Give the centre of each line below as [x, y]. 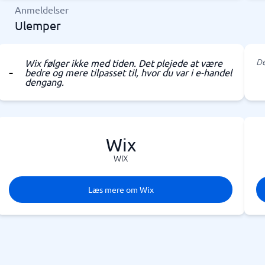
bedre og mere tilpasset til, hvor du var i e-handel [128, 72]
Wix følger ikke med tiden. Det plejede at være [123, 63]
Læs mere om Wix [121, 189]
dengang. [44, 82]
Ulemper [38, 25]
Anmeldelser [42, 9]
